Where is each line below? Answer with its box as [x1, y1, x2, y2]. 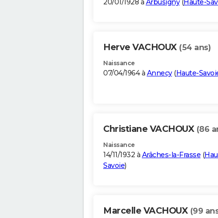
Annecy [146, 69, 172, 78]
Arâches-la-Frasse [142, 150, 200, 160]
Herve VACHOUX [103, 42, 179, 53]
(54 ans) [179, 43, 211, 53]
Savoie [103, 161, 125, 170]
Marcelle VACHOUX [103, 205, 190, 217]
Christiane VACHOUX [103, 124, 197, 135]
